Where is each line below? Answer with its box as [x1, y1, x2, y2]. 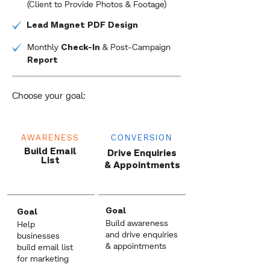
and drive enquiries [105, 229, 178, 239]
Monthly [27, 42, 61, 52]
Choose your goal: [12, 90, 86, 101]
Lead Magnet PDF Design [27, 22, 138, 30]
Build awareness [105, 218, 168, 228]
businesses [17, 230, 60, 240]
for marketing [17, 253, 69, 263]
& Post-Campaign [102, 42, 171, 52]
